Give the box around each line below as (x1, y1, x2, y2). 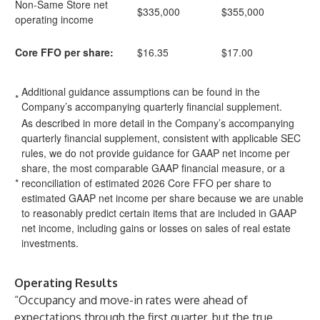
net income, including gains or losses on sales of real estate (21, 221, 291, 235)
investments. (21, 236, 79, 250)
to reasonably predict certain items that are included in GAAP (21, 206, 296, 220)
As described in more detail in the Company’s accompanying (21, 116, 294, 130)
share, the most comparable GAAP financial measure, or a (21, 161, 285, 175)
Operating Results (14, 276, 118, 290)
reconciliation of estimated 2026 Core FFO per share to (21, 176, 271, 190)
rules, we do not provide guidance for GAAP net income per (21, 146, 290, 160)
